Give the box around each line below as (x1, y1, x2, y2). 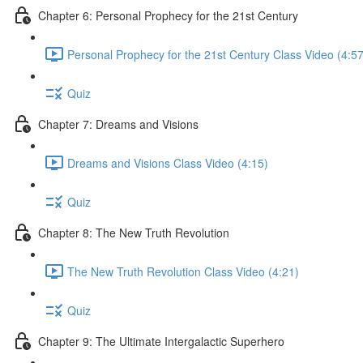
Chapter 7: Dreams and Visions (38, 115, 199, 132)
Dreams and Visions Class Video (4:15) (67, 154, 268, 171)
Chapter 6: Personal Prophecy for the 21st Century (38, 6, 298, 23)
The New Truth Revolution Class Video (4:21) (67, 263, 299, 280)
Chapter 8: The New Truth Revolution (38, 224, 229, 241)
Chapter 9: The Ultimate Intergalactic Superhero (38, 332, 284, 349)
